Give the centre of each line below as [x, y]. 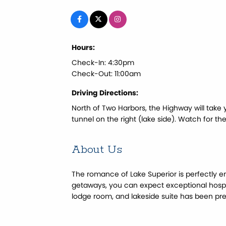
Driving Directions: [105, 93]
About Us [97, 149]
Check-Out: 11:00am [106, 73]
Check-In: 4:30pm [103, 62]
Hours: [83, 47]
